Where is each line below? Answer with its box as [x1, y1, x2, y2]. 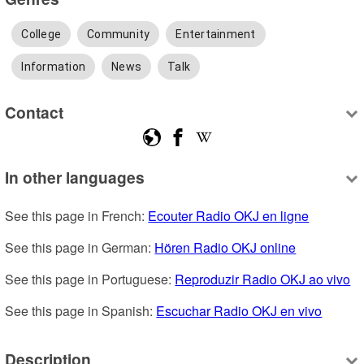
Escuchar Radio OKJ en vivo [156, 301, 323, 320]
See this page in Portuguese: [5, 269, 175, 288]
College [21, 27, 62, 41]
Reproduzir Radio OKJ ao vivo [175, 269, 351, 288]
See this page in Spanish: [5, 301, 157, 320]
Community [87, 27, 150, 41]
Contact [5, 101, 64, 124]
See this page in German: [5, 237, 155, 257]
